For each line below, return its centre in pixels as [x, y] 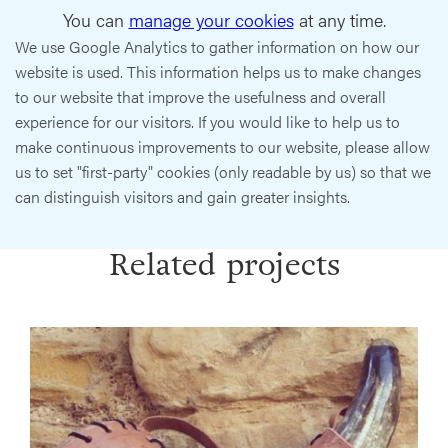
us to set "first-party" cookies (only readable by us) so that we [223, 172]
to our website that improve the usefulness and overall [200, 97]
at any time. [339, 20]
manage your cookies [211, 20]
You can [95, 20]
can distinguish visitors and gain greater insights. [182, 197]
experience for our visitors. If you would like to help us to [207, 122]
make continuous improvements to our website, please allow [222, 147]
